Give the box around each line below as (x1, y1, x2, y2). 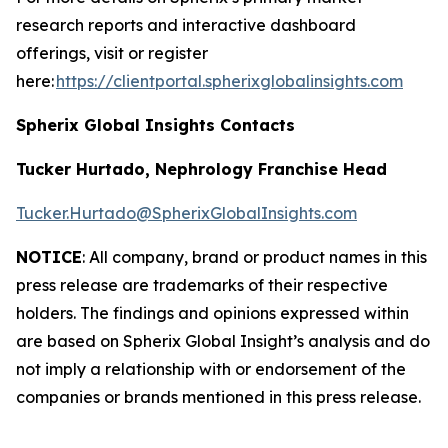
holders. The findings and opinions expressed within (16, 303, 409, 323)
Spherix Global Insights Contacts (16, 115, 295, 135)
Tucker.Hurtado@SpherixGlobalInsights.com (16, 203, 357, 223)
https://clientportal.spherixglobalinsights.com (56, 71, 403, 91)
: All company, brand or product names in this (82, 247, 427, 267)
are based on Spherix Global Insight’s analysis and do (16, 331, 430, 351)
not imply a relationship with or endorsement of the (16, 359, 406, 379)
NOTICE (16, 247, 82, 267)
